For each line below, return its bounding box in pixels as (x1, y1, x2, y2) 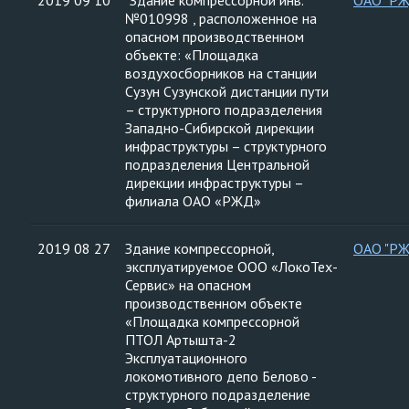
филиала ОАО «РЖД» (125, 192, 261, 210)
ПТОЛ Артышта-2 (125, 330, 236, 349)
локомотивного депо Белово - (125, 367, 317, 385)
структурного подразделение (125, 385, 310, 404)
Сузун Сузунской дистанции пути (125, 82, 329, 100)
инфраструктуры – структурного (125, 137, 327, 155)
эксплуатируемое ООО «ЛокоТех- (125, 257, 338, 276)
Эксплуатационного (125, 349, 247, 367)
